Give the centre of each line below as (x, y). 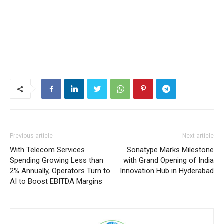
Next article (198, 136)
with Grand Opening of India (169, 160)
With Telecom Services (47, 150)
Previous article (31, 136)
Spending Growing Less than (57, 160)
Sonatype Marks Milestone (170, 150)
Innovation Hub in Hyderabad (167, 171)
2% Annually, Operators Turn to (60, 171)
